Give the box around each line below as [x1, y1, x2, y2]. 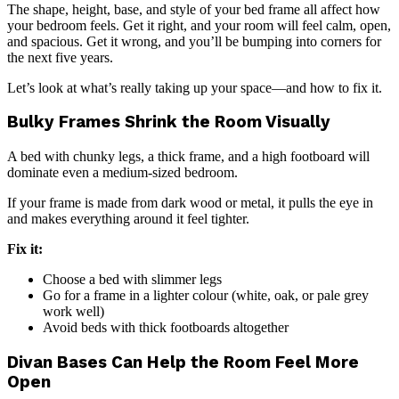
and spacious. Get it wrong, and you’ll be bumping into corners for [7, 33, 381, 49]
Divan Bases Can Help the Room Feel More [7, 352, 359, 372]
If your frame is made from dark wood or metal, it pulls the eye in [7, 195, 373, 211]
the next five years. [7, 49, 113, 65]
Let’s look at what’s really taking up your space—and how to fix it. [7, 79, 382, 95]
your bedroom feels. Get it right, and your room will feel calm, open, [7, 17, 391, 33]
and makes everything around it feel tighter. [7, 211, 249, 227]
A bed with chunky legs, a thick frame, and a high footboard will [7, 149, 370, 165]
